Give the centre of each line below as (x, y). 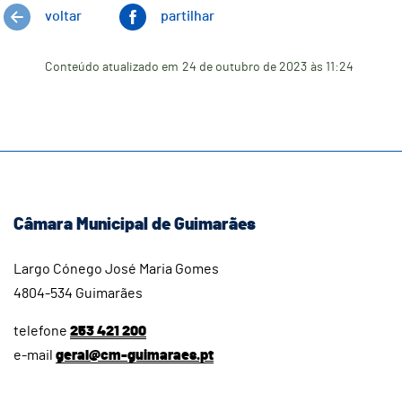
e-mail (35, 356)
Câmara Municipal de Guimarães (135, 225)
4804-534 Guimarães (78, 294)
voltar (63, 16)
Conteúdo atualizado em (112, 67)
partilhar (188, 16)
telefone (42, 332)
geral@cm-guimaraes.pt (135, 356)
